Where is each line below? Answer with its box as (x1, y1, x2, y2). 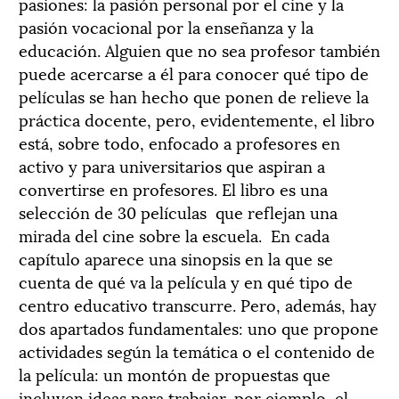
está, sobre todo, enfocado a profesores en (19, 129, 340, 154)
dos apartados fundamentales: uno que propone (19, 314, 379, 339)
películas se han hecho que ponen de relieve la (19, 83, 369, 108)
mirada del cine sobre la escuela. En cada (19, 222, 330, 247)
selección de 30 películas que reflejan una (19, 199, 338, 224)
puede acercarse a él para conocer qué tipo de (19, 60, 369, 85)
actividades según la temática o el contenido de (19, 338, 375, 362)
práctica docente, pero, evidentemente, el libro (19, 106, 375, 131)
